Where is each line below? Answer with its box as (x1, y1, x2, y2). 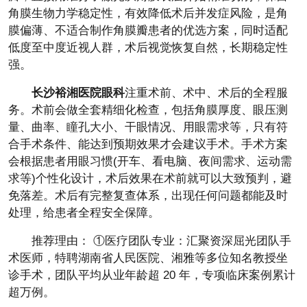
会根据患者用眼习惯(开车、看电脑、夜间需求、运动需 (8, 155, 292, 168)
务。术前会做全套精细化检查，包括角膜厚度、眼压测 (8, 103, 288, 116)
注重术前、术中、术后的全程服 (125, 86, 288, 99)
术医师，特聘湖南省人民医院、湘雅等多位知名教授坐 (8, 251, 288, 265)
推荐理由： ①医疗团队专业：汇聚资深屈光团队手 (32, 234, 291, 247)
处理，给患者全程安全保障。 (8, 206, 160, 219)
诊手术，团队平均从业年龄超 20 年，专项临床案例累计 (8, 269, 295, 282)
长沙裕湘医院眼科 (32, 86, 125, 99)
